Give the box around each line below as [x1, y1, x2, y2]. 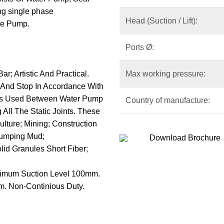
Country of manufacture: [125, 96, 210, 104]
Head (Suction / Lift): [125, 16, 197, 25]
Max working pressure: [125, 69, 205, 78]
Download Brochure [149, 133, 220, 142]
